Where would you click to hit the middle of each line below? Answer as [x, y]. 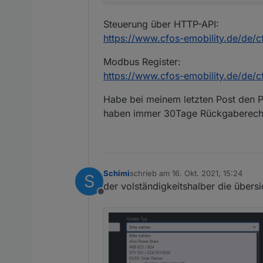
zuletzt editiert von [163, 178]
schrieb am [151, 173]
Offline [114, 198]
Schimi [117, 173]
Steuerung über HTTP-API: [161, 24]
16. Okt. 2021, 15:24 [207, 173]
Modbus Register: [142, 61]
